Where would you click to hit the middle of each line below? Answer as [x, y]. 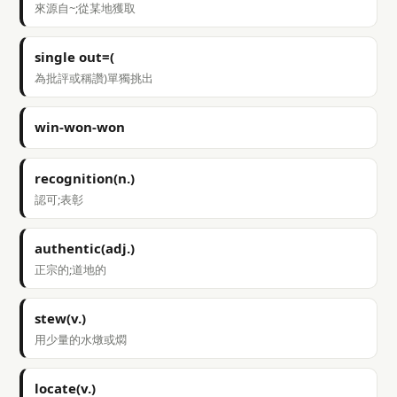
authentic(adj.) [85, 248]
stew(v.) [60, 318]
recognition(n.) [85, 178]
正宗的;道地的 [70, 269]
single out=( [74, 57]
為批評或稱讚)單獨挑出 [94, 78]
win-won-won [80, 127]
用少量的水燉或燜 [81, 339]
